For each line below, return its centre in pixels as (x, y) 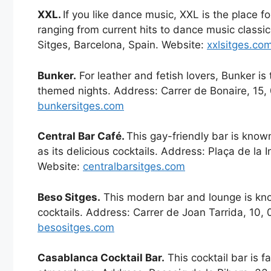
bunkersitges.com (81, 106)
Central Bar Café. (82, 136)
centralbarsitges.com (134, 167)
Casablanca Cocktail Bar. (101, 258)
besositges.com (76, 227)
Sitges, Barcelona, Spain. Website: (122, 45)
